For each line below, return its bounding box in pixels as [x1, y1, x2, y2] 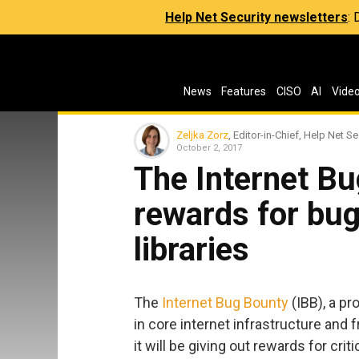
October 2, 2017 [176, 142, 242, 153]
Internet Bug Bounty [162, 293, 288, 311]
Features [221, 85, 267, 98]
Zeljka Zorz [176, 128, 228, 141]
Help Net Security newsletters [165, 10, 348, 25]
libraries [134, 231, 249, 268]
